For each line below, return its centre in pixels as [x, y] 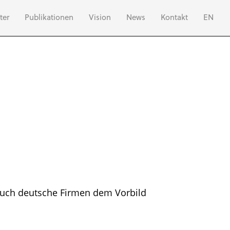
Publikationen [49, 18]
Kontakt [174, 18]
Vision [100, 18]
